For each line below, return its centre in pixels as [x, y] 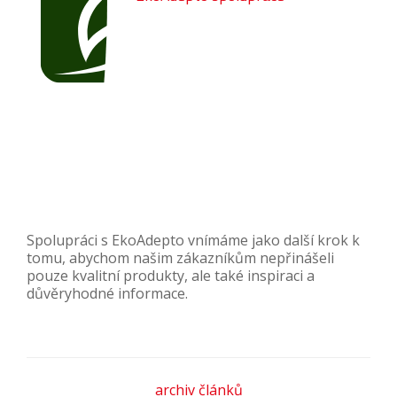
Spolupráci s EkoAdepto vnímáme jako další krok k [193, 241]
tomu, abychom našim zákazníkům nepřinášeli [180, 258]
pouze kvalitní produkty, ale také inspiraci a [171, 276]
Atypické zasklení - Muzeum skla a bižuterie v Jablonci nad [198, 318]
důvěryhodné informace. [107, 294]
